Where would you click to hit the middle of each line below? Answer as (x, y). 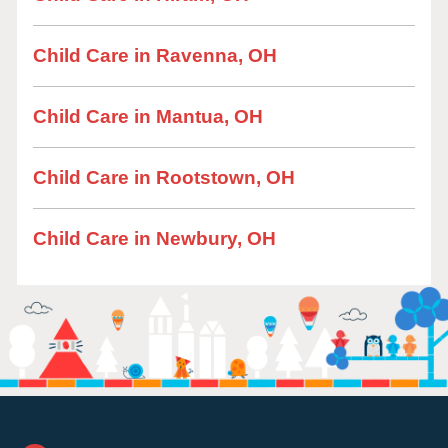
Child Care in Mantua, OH (148, 116)
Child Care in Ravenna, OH (155, 55)
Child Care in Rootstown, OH (164, 177)
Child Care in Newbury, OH (154, 238)
